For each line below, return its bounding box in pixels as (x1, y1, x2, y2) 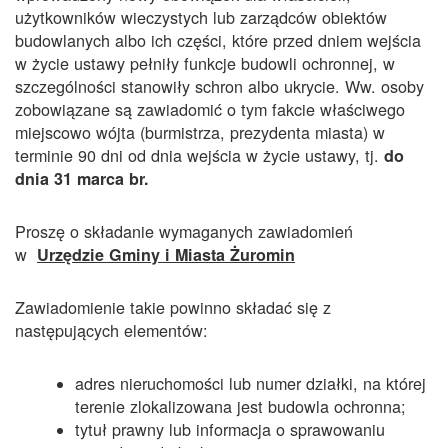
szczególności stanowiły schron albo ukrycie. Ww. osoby (15, 73, 424, 98)
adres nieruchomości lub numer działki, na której (75, 370, 426, 395)
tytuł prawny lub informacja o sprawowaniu (75, 416, 385, 441)
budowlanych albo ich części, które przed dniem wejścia (15, 27, 421, 52)
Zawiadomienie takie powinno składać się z (15, 294, 331, 319)
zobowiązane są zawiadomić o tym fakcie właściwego (15, 96, 405, 121)
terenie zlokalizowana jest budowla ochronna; (75, 393, 406, 418)
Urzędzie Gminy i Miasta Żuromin (37, 242, 295, 266)
